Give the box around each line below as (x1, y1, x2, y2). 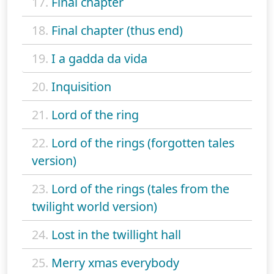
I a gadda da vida (51, 50, 147, 67)
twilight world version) (32, 198, 157, 215)
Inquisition (51, 78, 111, 95)
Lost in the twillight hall (51, 226, 181, 243)
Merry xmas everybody (51, 254, 179, 271)
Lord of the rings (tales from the (51, 180, 229, 197)
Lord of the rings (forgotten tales (51, 134, 234, 151)
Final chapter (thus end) (51, 21, 183, 39)
